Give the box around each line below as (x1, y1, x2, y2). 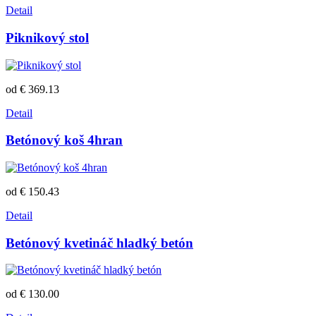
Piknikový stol (6, 30, 89, 45)
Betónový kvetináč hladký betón (6, 235, 193, 250)
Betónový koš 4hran (6, 133, 123, 148)
